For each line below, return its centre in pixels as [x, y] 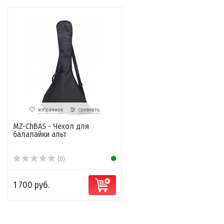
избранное [51, 110]
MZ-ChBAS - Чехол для [51, 126]
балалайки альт [40, 134]
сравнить [89, 110]
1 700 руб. [31, 185]
